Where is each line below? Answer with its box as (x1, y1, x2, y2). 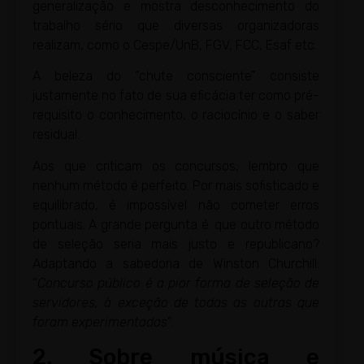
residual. (32, 127, 80, 143)
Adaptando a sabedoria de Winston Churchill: (32, 255, 319, 271)
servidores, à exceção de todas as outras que (32, 294, 319, 310)
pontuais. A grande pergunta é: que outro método (32, 216, 319, 232)
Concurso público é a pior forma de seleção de (37, 275, 319, 291)
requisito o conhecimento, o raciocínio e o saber (32, 107, 319, 123)
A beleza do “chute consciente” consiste (32, 68, 319, 84)
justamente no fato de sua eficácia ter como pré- (32, 88, 319, 104)
